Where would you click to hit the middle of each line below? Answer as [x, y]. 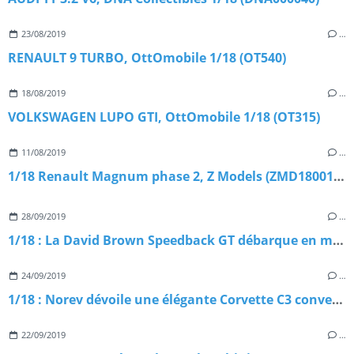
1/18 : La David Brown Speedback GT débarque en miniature [338, 240]
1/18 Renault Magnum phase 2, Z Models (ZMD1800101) [339, 176]
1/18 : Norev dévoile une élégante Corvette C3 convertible [337, 299]
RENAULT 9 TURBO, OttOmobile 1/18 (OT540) [147, 57]
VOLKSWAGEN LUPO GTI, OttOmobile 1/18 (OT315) [164, 117]
